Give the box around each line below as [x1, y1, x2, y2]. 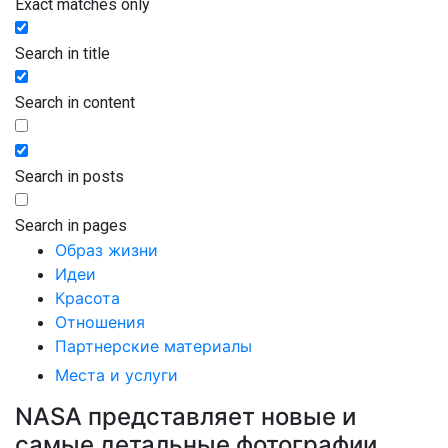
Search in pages [15, 215, 127, 235]
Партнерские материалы [55, 335, 252, 356]
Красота [55, 287, 120, 308]
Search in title [15, 43, 110, 63]
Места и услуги [55, 364, 178, 385]
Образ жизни [55, 239, 158, 260]
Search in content [15, 92, 135, 112]
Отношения [55, 311, 145, 332]
